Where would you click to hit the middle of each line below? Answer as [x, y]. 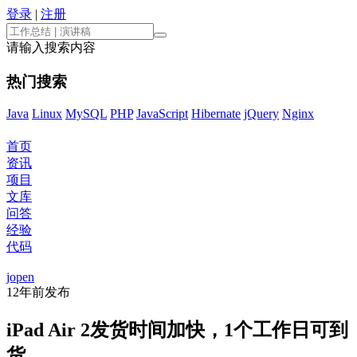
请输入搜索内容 [51, 47]
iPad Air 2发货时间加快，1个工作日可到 [177, 330]
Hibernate [216, 114]
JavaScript [162, 114]
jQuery [261, 114]
